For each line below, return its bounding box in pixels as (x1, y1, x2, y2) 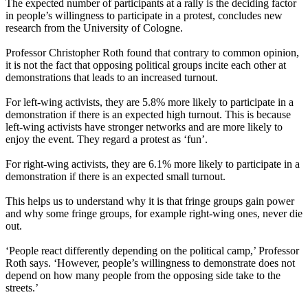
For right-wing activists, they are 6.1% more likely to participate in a (5, 158, 300, 170)
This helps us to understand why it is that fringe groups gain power (5, 195, 294, 208)
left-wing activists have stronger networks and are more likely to (5, 121, 283, 133)
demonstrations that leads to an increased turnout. (5, 71, 218, 84)
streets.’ (5, 282, 38, 294)
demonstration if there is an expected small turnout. (5, 170, 225, 183)
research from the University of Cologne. (5, 22, 183, 34)
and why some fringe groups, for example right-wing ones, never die (5, 208, 302, 220)
